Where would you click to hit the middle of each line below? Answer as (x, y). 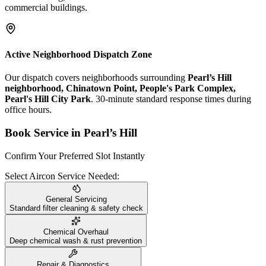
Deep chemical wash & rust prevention (76, 240)
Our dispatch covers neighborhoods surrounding (96, 78)
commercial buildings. (46, 7)
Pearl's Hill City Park (48, 99)
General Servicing (76, 199)
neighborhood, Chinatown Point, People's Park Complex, (120, 88)
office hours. (28, 110)
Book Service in (44, 133)
